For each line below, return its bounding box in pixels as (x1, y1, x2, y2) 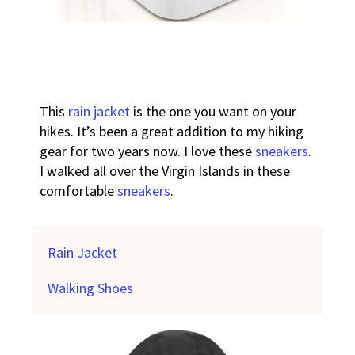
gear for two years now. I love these (40, 141, 256, 160)
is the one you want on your (130, 101, 297, 120)
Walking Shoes (48, 278, 134, 297)
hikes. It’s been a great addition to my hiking (40, 121, 304, 140)
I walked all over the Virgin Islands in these (40, 161, 291, 180)
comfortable (40, 181, 118, 200)
